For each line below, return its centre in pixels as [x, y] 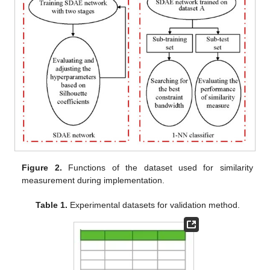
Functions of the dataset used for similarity [157, 167]
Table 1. [51, 205]
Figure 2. [42, 167]
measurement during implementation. [93, 180]
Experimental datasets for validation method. [153, 205]
